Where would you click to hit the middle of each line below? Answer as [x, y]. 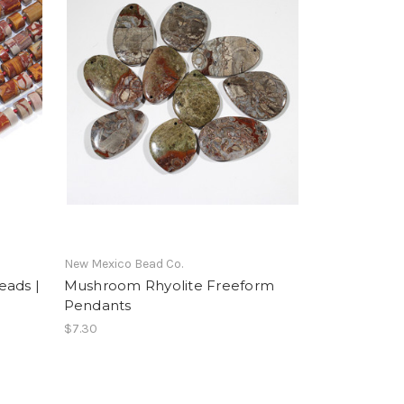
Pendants [97, 305]
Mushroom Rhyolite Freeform [169, 285]
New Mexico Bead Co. [123, 263]
